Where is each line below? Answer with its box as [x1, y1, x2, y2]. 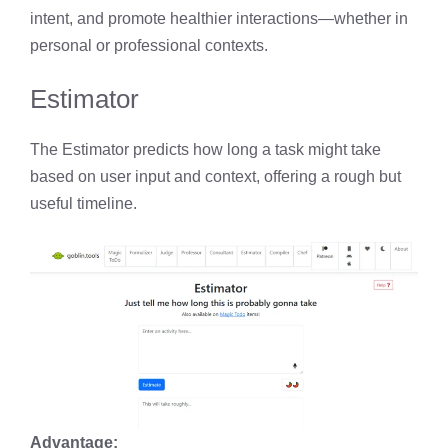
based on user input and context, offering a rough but [30, 167, 401, 185]
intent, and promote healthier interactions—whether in [30, 9, 408, 27]
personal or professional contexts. [30, 36, 268, 54]
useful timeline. [30, 194, 137, 212]
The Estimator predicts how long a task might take [30, 140, 381, 158]
